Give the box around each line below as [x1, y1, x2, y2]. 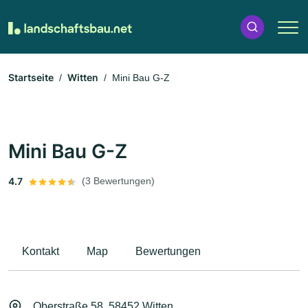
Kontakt [22, 245, 59, 258]
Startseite [8, 71, 54, 84]
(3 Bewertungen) [82, 175, 155, 187]
